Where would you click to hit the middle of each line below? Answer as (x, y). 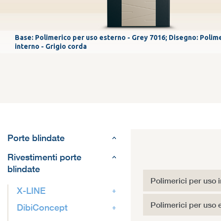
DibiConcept (42, 207)
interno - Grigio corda (51, 46)
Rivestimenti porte (44, 157)
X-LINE (31, 191)
